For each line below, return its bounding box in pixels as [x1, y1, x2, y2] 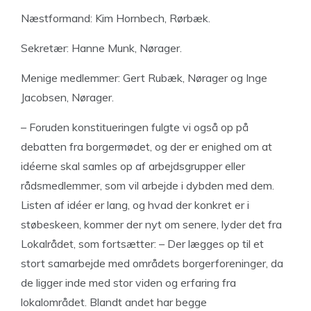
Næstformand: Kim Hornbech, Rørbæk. [21, 11, 210, 25]
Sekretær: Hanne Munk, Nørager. [21, 41, 182, 55]
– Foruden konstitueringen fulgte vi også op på [21, 120, 249, 134]
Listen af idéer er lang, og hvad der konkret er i [21, 198, 249, 212]
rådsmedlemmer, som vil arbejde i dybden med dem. [21, 178, 274, 192]
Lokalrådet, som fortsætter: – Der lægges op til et [21, 237, 264, 251]
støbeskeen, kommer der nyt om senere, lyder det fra [21, 217, 282, 231]
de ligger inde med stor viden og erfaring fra [21, 276, 236, 289]
